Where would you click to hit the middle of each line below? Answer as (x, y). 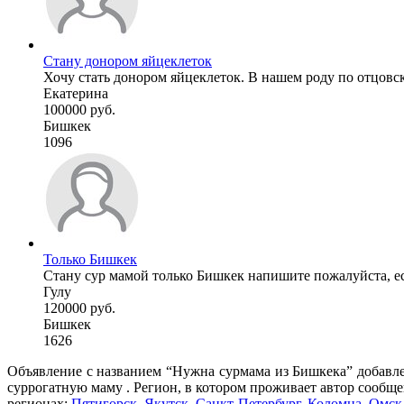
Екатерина (76, 93)
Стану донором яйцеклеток (128, 60)
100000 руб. (79, 109)
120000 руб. (79, 308)
